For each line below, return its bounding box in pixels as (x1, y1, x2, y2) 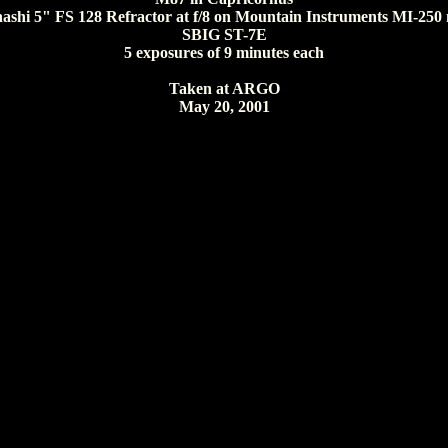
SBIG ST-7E (181, 26, 267, 43)
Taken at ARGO (168, 80, 280, 97)
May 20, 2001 (178, 98, 270, 115)
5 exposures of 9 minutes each (124, 44, 324, 61)
